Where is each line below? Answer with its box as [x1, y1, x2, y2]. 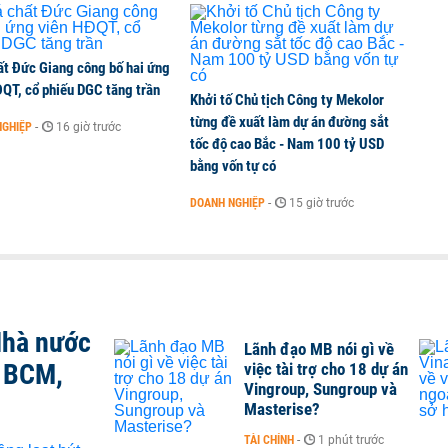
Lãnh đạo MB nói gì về [244, 339, 394, 359]
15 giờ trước [289, 196, 354, 210]
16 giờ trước [56, 120, 121, 134]
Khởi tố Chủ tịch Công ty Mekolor [190, 91, 384, 109]
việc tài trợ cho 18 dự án [244, 359, 408, 379]
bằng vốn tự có [190, 157, 276, 175]
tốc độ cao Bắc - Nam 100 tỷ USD [190, 135, 384, 153]
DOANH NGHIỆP [190, 196, 265, 210]
